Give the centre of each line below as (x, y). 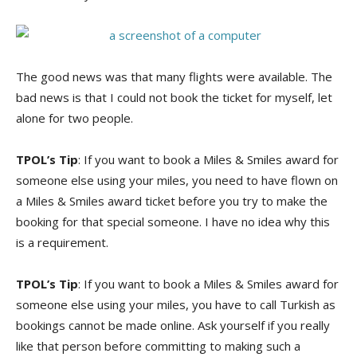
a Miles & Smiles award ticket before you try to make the (172, 200)
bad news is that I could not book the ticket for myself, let (174, 97)
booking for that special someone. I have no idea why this (173, 221)
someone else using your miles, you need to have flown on (177, 180)
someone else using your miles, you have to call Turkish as (176, 304)
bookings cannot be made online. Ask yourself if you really (173, 325)
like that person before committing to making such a (158, 345)
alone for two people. (75, 118)
